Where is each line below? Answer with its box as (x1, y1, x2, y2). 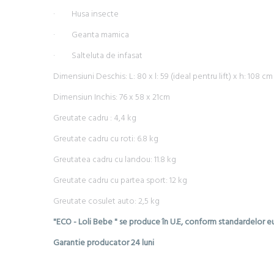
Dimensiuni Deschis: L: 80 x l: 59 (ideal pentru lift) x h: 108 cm (53, 70, 273, 84)
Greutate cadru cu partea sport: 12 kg (53, 174, 187, 188)
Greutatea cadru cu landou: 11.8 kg (53, 153, 176, 167)
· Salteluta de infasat (53, 49, 143, 63)
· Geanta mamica (53, 28, 129, 42)
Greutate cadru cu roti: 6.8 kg (53, 132, 158, 146)
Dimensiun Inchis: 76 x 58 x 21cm (53, 91, 170, 105)
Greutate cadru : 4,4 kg (53, 111, 136, 125)
